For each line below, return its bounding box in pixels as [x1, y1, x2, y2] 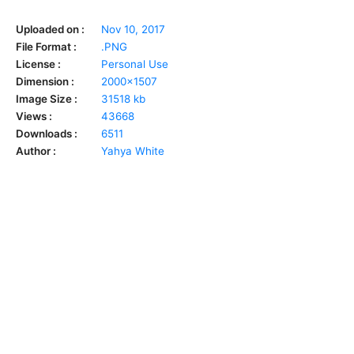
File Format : [16, 40, 77, 53]
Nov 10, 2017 [101, 22, 165, 36]
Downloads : [16, 126, 77, 140]
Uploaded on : [16, 22, 85, 36]
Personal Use [101, 57, 168, 70]
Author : [16, 144, 56, 157]
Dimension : [16, 74, 74, 88]
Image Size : [16, 92, 77, 105]
